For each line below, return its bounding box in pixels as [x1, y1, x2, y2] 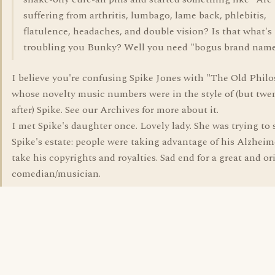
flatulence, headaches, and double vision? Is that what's [23, 24, 272, 39]
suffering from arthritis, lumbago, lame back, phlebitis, [23, 8, 266, 23]
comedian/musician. [12, 166, 101, 181]
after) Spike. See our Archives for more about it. [12, 103, 219, 117]
